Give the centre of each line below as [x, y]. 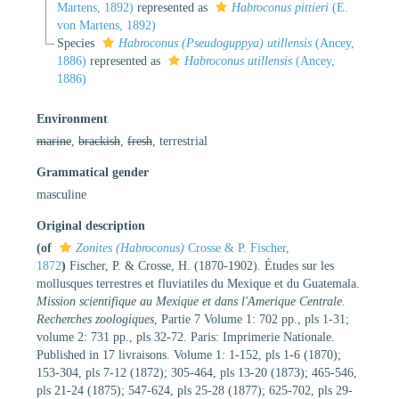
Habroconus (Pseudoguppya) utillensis [215, 43]
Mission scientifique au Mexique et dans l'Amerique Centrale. [191, 301]
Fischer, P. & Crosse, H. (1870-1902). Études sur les [202, 265]
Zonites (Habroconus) [130, 248]
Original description [91, 225]
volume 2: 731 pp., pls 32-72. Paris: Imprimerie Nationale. [186, 337]
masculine [61, 194]
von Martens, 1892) [106, 25]
